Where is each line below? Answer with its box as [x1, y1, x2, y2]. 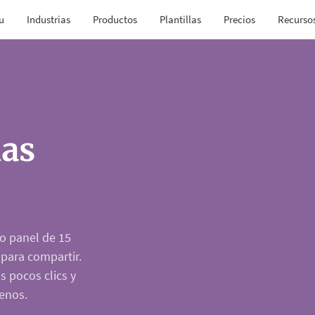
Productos [93, 12, 138, 26]
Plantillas [160, 12, 202, 26]
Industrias [27, 12, 71, 26]
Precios [224, 12, 256, 26]
